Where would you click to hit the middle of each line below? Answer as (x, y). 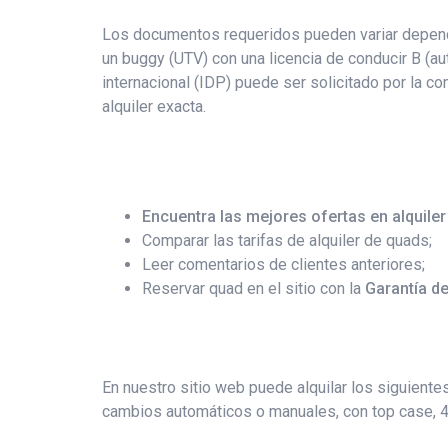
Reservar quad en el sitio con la (253, 288)
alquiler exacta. (154, 106)
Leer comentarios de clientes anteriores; (283, 264)
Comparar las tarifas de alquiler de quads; (287, 240)
